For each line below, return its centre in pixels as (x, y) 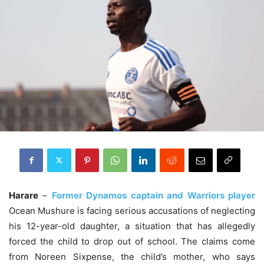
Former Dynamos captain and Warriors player (154, 195)
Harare (24, 195)
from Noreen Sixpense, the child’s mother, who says (132, 256)
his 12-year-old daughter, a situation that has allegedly (132, 226)
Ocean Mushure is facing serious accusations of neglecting (132, 210)
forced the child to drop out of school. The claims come (132, 241)
